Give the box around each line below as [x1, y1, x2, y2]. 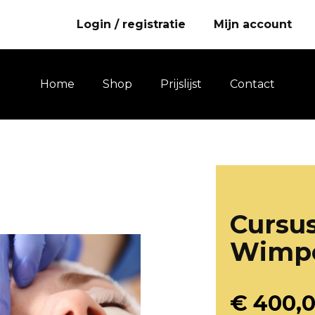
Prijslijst [160, 77, 202, 91]
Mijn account [214, 18, 292, 32]
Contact [230, 77, 275, 91]
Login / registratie [77, 18, 186, 32]
